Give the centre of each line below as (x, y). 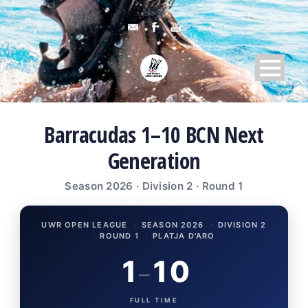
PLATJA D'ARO (184, 235)
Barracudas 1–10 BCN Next (154, 134)
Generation (154, 160)
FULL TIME (154, 300)
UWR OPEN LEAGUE (85, 224)
